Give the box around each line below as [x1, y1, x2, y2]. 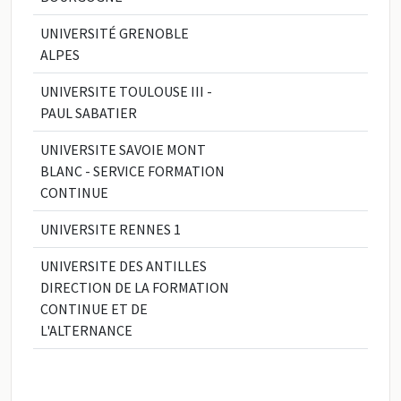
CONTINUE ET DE [40, 300, 148, 318]
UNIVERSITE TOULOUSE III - [40, 82, 212, 100]
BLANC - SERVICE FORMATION [40, 162, 225, 180]
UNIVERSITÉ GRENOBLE [40, 24, 189, 42]
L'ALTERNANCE [40, 321, 132, 339]
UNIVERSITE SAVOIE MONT [40, 141, 206, 158]
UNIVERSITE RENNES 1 [40, 220, 181, 238]
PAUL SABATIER [40, 104, 137, 122]
